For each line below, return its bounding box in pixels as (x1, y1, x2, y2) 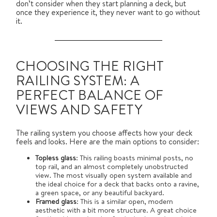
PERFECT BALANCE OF (16, 86, 164, 106)
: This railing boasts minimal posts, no (76, 153, 193, 163)
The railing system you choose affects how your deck (16, 127, 192, 139)
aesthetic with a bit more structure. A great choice (35, 205, 197, 216)
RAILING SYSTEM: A (16, 71, 140, 91)
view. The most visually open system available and (35, 170, 192, 181)
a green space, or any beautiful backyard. (35, 187, 164, 198)
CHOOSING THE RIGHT (16, 57, 164, 77)
